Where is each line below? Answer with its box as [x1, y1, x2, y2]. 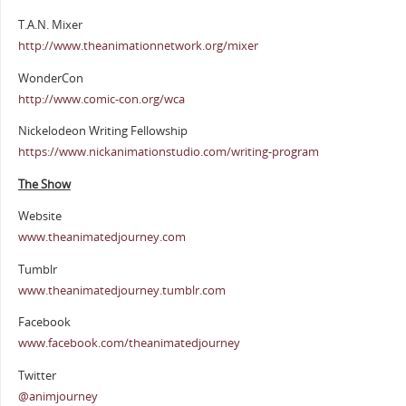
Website [17, 208, 62, 225]
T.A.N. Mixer [17, 16, 82, 33]
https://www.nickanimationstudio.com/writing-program [17, 144, 319, 160]
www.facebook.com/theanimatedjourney [17, 335, 240, 352]
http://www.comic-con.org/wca [17, 91, 185, 107]
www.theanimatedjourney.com [17, 229, 186, 246]
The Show [17, 176, 71, 192]
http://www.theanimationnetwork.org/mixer [17, 37, 258, 53]
